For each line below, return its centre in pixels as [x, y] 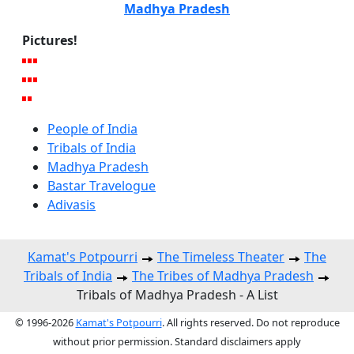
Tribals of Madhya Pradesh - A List [177, 295]
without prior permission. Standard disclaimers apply [177, 342]
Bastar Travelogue [102, 186]
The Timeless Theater [221, 257]
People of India [92, 129]
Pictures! [50, 41]
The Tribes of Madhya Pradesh [223, 276]
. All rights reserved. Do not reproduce [250, 323]
